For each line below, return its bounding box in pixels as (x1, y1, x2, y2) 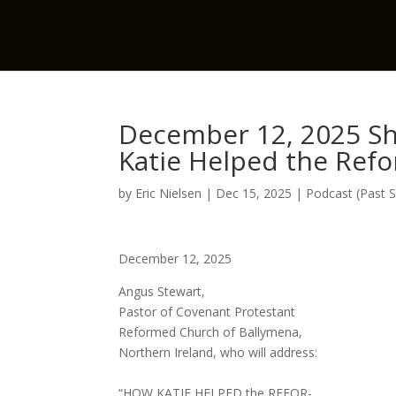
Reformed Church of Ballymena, (118, 324, 303, 340)
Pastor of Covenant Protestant (118, 303, 296, 320)
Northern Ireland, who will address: (118, 344, 318, 361)
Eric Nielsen (135, 185, 202, 202)
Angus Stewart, (118, 283, 206, 300)
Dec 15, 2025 (216, 185, 293, 202)
